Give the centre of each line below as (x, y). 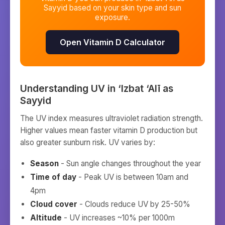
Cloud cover (54, 204)
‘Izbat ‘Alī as (146, 88)
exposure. (113, 17)
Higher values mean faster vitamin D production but (109, 130)
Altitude (46, 218)
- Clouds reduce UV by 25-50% (134, 204)
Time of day (53, 177)
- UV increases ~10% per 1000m (118, 218)
